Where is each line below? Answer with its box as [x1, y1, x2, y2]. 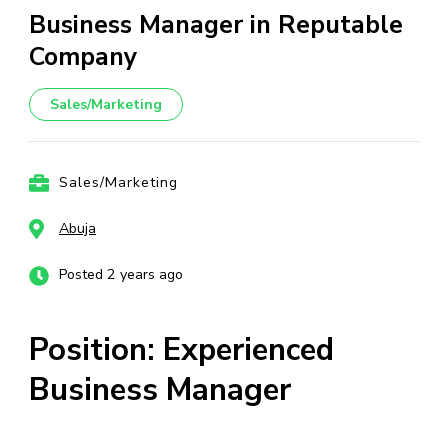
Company [29, 40, 137, 74]
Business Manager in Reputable [29, 8, 403, 42]
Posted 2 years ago [59, 265, 183, 284]
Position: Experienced [29, 329, 334, 372]
